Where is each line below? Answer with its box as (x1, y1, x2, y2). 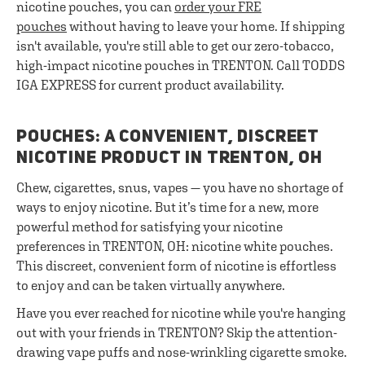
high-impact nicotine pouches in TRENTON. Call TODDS (16, 58, 345, 73)
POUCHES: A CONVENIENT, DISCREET (16, 129, 320, 146)
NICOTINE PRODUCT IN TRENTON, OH (16, 150, 323, 167)
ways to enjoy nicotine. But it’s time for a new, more (16, 200, 319, 214)
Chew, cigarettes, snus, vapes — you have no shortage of (16, 180, 344, 195)
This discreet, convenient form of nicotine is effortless (16, 258, 336, 273)
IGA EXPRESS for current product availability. (16, 77, 284, 92)
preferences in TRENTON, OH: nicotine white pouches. (16, 239, 333, 253)
